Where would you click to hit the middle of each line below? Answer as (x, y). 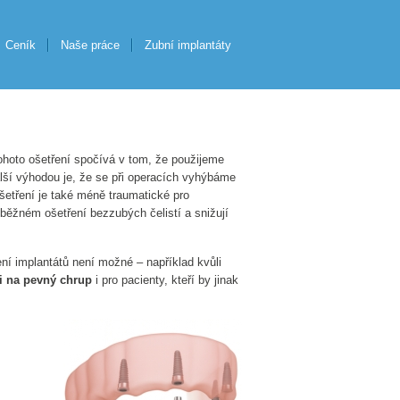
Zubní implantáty (188, 45)
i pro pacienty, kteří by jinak (165, 280)
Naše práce (90, 45)
